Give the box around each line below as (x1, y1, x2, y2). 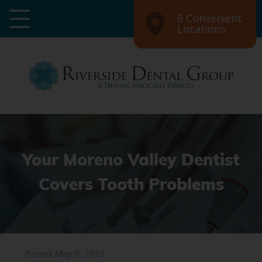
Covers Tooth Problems (38, 178, 224, 195)
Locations (177, 22, 226, 37)
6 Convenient (177, 11, 242, 26)
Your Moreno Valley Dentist (22, 153, 240, 170)
